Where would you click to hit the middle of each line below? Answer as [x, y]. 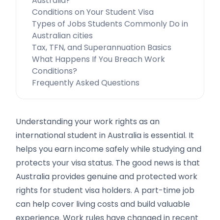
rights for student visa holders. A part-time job [105, 190]
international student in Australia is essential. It [105, 135]
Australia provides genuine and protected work [107, 177]
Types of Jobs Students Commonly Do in [110, 24]
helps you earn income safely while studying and [109, 149]
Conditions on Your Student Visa [93, 12]
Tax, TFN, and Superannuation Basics [102, 47]
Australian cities [62, 36]
